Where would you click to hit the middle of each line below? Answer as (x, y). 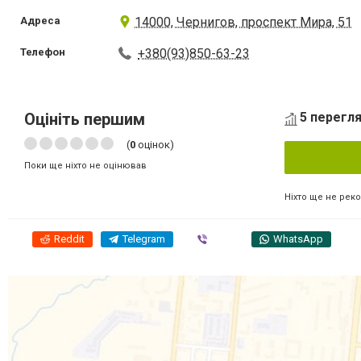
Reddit (69, 239)
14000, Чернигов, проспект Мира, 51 (244, 22)
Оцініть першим (85, 119)
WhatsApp (298, 239)
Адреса (40, 21)
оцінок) (155, 145)
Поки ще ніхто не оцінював (85, 166)
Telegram (144, 239)
